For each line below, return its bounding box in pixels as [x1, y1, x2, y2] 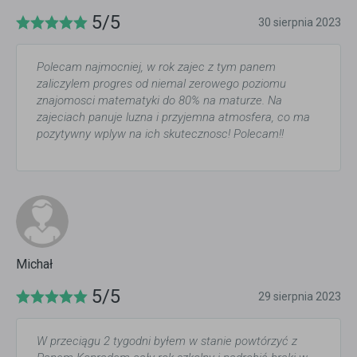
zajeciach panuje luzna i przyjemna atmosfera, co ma [37, 110, 310, 124]
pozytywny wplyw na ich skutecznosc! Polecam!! [37, 127, 284, 141]
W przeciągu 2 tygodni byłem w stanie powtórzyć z [37, 334, 297, 348]
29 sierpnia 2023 [258, 290, 341, 303]
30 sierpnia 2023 [258, 16, 341, 29]
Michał [16, 257, 53, 272]
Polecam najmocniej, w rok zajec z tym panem [37, 60, 276, 74]
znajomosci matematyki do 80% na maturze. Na [37, 93, 282, 108]
